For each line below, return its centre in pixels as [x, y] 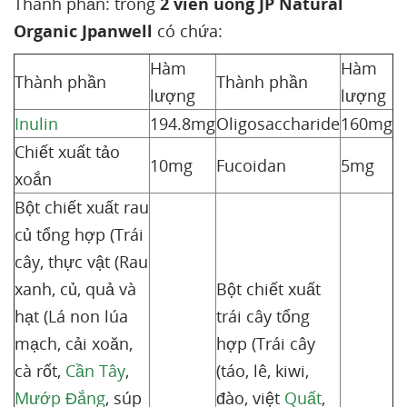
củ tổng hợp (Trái [79, 234]
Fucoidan [251, 165]
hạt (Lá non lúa [71, 316]
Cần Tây [95, 371]
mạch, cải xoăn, [74, 343]
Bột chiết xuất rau [82, 207]
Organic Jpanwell [83, 31]
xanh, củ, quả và [75, 289]
